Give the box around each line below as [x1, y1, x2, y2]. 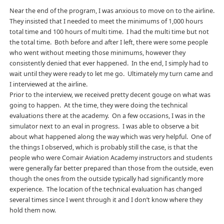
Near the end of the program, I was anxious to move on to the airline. [9, 6, 214, 15]
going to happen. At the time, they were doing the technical [9, 100, 187, 109]
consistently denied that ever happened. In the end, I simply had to [9, 58, 208, 67]
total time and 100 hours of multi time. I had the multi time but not [9, 27, 209, 36]
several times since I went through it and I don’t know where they [9, 195, 202, 204]
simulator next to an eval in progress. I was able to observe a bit [9, 121, 199, 130]
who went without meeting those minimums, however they [9, 48, 185, 57]
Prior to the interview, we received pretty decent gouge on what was [9, 90, 210, 99]
